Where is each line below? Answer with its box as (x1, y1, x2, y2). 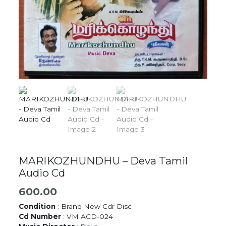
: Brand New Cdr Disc (55, 202, 132, 210)
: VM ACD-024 (61, 212, 114, 220)
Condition (19, 202, 56, 210)
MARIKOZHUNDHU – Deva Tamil (19, 154, 188, 167)
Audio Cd (19, 166, 66, 179)
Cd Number (19, 212, 62, 220)
